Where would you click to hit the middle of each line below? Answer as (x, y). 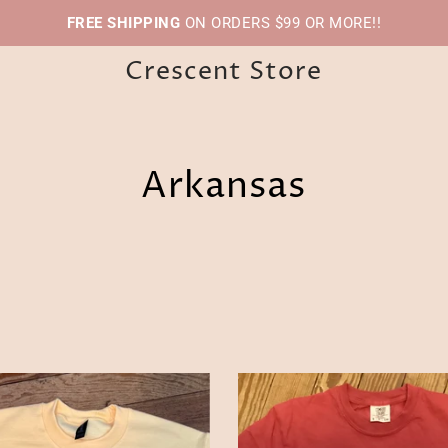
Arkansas (224, 186)
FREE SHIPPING (123, 23)
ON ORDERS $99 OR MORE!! (281, 23)
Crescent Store (224, 71)
